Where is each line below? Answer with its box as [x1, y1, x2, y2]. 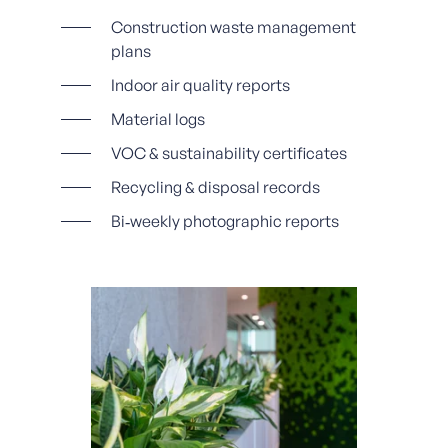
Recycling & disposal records [110, 176, 320, 197]
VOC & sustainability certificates [110, 142, 347, 163]
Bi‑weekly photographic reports [110, 210, 339, 231]
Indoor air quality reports [110, 74, 290, 95]
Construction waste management [110, 16, 356, 37]
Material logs [110, 108, 205, 129]
